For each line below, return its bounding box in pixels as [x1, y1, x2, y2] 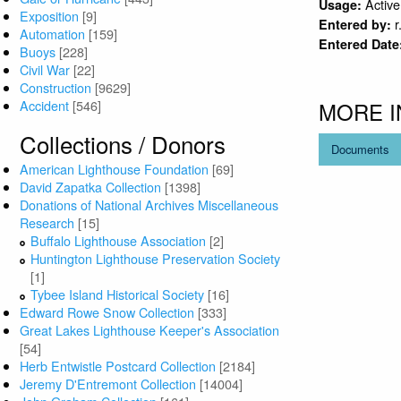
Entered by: [319, 15, 392, 34]
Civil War [20, 60, 71, 80]
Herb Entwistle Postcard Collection [20, 355, 217, 375]
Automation [20, 24, 86, 44]
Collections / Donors [20, 126, 226, 160]
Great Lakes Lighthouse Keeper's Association [20, 320, 280, 339]
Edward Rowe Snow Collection [20, 302, 195, 321]
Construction [20, 78, 92, 98]
